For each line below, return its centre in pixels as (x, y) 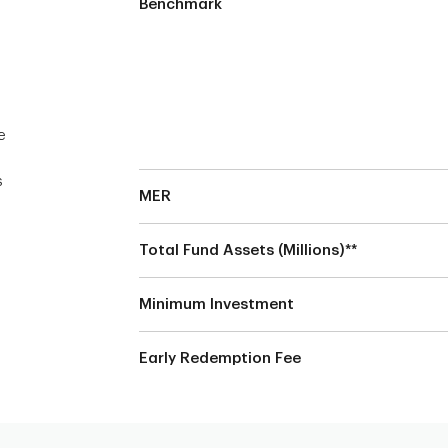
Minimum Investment (216, 304)
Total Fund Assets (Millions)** (248, 250)
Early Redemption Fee (220, 358)
